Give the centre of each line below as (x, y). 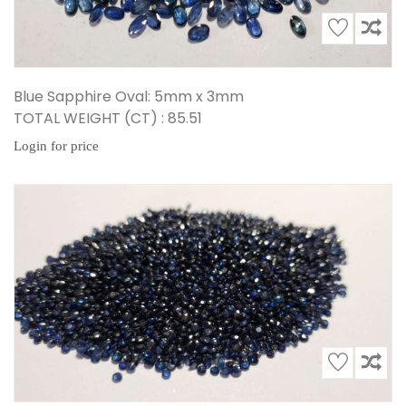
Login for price (56, 146)
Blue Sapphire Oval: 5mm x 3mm (129, 97)
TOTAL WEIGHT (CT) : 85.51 (108, 118)
